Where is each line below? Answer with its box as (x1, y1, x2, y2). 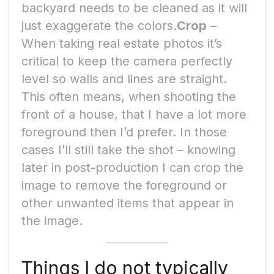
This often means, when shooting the (21, 89, 236, 104)
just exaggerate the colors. (21, 18, 177, 33)
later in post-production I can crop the (21, 160, 243, 175)
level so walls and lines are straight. (21, 71, 227, 86)
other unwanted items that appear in (21, 195, 234, 210)
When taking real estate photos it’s (21, 35, 222, 51)
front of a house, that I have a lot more (21, 106, 246, 122)
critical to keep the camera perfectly (21, 53, 232, 68)
